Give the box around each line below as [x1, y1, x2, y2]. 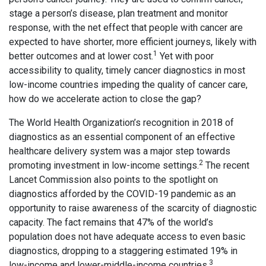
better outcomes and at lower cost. [9, 50, 153, 62]
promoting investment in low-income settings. [9, 160, 199, 172]
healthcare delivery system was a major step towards [9, 145, 230, 157]
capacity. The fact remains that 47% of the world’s [9, 217, 213, 229]
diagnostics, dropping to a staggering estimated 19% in [9, 245, 237, 257]
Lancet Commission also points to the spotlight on [9, 174, 218, 186]
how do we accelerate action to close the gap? [9, 93, 204, 105]
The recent [203, 160, 249, 172]
